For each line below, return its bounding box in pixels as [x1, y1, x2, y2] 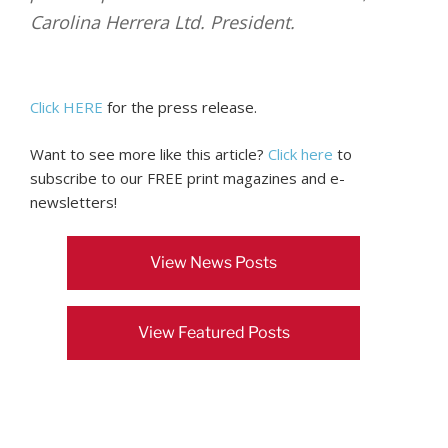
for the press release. [103, 97, 257, 118]
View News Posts [150, 253, 278, 273]
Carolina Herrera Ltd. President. [30, 9, 295, 34]
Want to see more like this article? [30, 143, 268, 164]
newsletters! [30, 191, 117, 212]
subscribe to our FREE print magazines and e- [30, 167, 345, 188]
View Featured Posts [137, 323, 290, 343]
